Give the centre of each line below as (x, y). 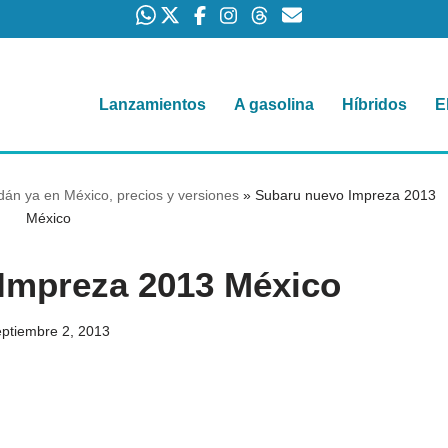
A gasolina (274, 105)
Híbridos (374, 105)
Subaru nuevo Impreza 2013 (345, 195)
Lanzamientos (152, 105)
